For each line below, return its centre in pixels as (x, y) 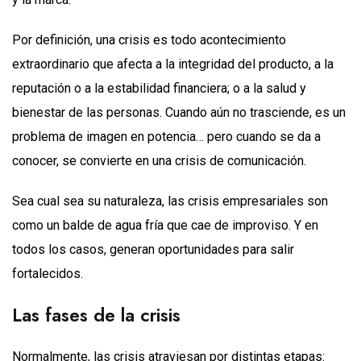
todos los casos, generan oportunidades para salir (153, 249)
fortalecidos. (49, 273)
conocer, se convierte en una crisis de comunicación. (162, 160)
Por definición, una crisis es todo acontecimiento (149, 39)
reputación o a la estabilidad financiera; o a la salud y (159, 88)
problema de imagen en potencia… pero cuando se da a (166, 136)
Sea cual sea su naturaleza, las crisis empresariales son (170, 201)
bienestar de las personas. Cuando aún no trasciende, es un (179, 112)
